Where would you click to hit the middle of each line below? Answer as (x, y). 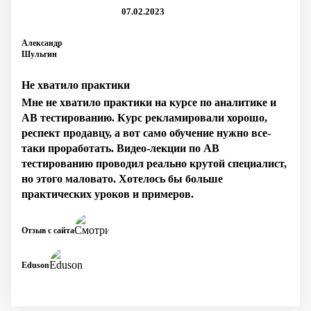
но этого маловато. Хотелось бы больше (122, 179)
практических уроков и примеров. (108, 194)
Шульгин (39, 54)
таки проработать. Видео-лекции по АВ (120, 148)
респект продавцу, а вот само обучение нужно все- (146, 133)
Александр (42, 43)
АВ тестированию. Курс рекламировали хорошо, (144, 118)
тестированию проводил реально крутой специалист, (154, 163)
